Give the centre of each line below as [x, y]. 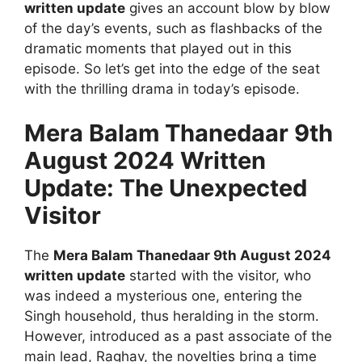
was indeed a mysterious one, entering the [163, 296]
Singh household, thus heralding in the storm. [172, 316]
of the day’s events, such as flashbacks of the [173, 28]
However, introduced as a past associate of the [178, 337]
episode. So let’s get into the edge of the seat [172, 68]
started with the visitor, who [218, 276]
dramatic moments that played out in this [158, 48]
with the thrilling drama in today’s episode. [162, 88]
